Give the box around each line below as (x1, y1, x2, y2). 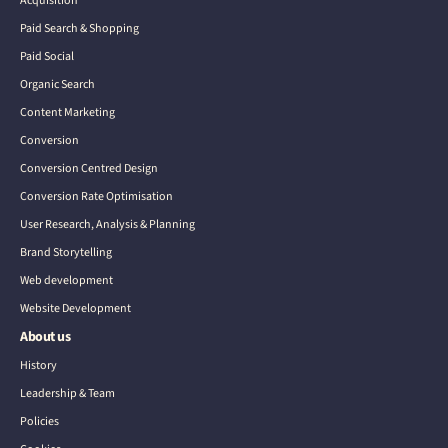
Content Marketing (20, 103, 115, 121)
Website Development (20, 299, 131, 317)
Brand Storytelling (20, 243, 112, 261)
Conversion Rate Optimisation (20, 187, 173, 205)
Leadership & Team (20, 384, 115, 402)
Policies (20, 412, 59, 430)
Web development (20, 271, 113, 289)
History (20, 356, 57, 374)
